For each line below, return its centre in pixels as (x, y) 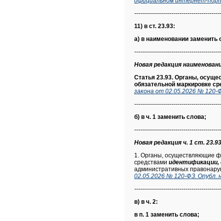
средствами (151, 162)
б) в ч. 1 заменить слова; (170, 117)
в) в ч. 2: (146, 202)
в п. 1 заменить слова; (167, 215)
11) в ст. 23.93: (155, 26)
